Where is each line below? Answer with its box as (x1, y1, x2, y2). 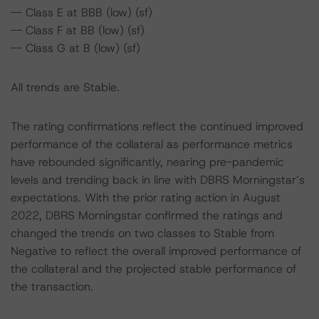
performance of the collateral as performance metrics (11, 137, 293, 152)
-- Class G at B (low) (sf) (11, 41, 140, 56)
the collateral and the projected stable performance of (11, 261, 296, 276)
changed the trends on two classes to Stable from (11, 226, 274, 241)
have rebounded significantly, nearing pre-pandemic (11, 155, 284, 169)
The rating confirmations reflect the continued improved (11, 119, 303, 134)
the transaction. (11, 279, 93, 294)
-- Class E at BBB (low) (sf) (11, 5, 152, 20)
